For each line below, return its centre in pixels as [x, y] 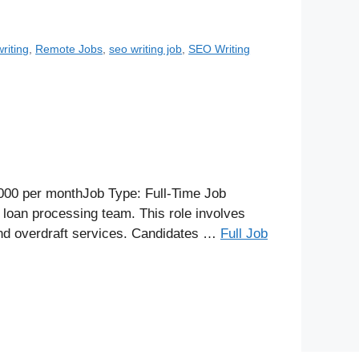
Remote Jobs [69, 48]
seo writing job [146, 48]
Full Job [244, 233]
